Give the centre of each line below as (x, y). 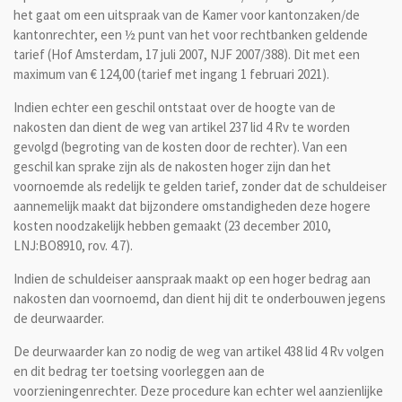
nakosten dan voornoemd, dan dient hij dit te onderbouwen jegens (200, 298)
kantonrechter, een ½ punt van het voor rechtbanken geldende (191, 34)
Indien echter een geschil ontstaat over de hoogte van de (175, 107)
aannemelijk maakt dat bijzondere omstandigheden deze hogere (192, 205)
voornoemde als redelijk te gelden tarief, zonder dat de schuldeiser (200, 186)
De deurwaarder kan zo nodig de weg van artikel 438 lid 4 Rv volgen (199, 351)
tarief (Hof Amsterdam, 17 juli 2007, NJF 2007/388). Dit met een (187, 54)
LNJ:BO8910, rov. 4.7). (74, 245)
